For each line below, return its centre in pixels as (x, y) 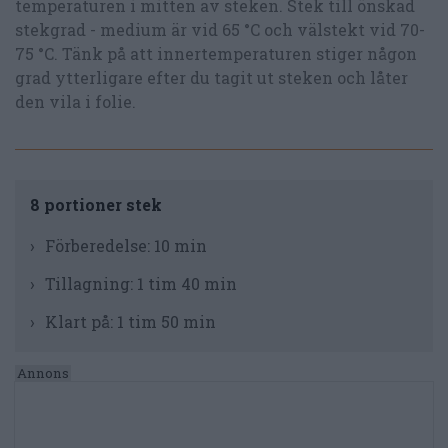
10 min (180, 246)
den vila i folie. (75, 102)
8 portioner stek (96, 205)
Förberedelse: (99, 246)
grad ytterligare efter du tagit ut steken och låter (211, 78)
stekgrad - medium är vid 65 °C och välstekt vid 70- (220, 30)
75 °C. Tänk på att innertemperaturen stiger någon (216, 54)
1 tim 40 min (187, 284)
